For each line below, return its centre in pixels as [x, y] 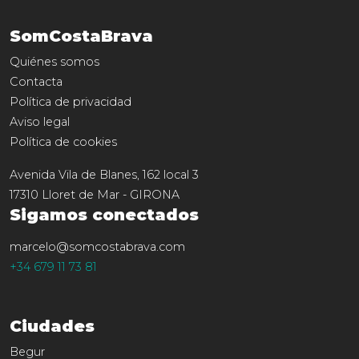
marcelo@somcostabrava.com [97, 246]
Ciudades [52, 326]
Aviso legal [40, 121]
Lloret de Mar [81, 194]
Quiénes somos [54, 61]
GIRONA [155, 194]
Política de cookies [63, 141]
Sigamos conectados [104, 214]
